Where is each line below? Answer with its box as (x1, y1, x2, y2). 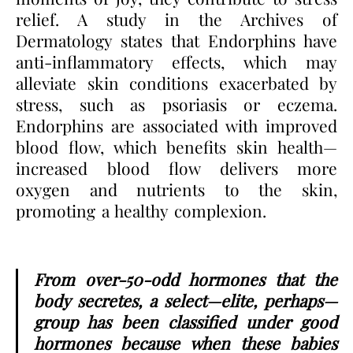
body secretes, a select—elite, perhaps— (34, 288, 337, 311)
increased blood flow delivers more (16, 156, 337, 179)
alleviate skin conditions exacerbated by (16, 71, 337, 94)
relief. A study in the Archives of (16, 7, 337, 30)
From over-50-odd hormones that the (34, 267, 337, 290)
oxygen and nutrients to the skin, (16, 177, 337, 200)
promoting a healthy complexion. (16, 199, 266, 221)
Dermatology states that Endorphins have (16, 28, 337, 51)
